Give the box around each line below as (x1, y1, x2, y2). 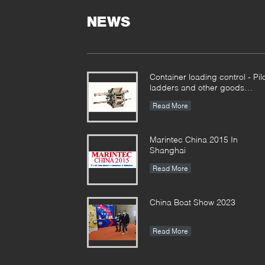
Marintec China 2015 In (150, 134, 238, 144)
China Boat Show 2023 (150, 197, 235, 207)
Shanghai (150, 145, 186, 155)
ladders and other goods (150, 82, 244, 92)
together (150, 93, 182, 103)
